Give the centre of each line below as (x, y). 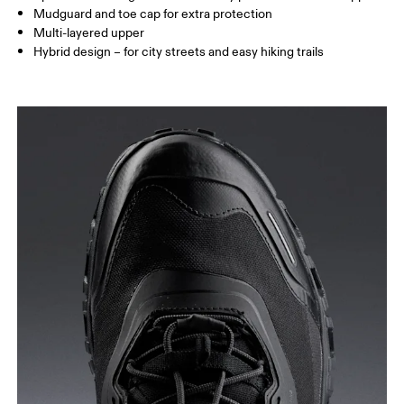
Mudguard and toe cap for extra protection (153, 14)
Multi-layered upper (89, 33)
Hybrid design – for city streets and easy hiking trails (179, 52)
